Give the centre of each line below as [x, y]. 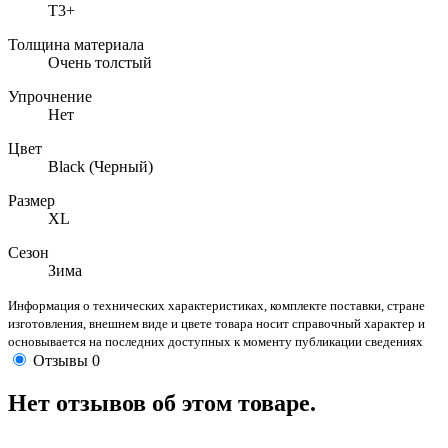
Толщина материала [76, 45]
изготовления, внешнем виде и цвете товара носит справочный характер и [216, 324]
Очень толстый [100, 63]
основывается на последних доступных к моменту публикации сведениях [215, 342]
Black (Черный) [100, 167]
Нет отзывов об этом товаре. [162, 403]
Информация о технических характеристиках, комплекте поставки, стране [216, 306]
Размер [31, 201]
